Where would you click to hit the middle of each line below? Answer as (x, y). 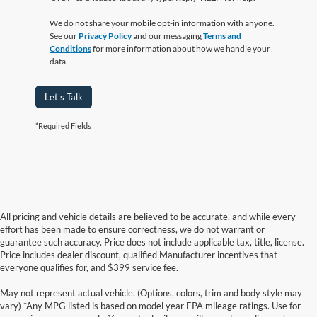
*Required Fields (63, 125)
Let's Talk (64, 97)
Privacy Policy (105, 35)
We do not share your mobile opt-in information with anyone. (162, 23)
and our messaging (167, 35)
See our (64, 35)
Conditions (70, 48)
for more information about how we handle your (181, 48)
